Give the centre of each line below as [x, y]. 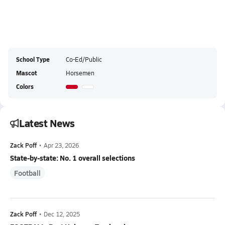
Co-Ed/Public [84, 59]
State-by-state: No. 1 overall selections [73, 158]
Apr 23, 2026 [61, 145]
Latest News [47, 123]
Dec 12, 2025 [62, 214]
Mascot [27, 73]
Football [27, 173]
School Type [33, 60]
